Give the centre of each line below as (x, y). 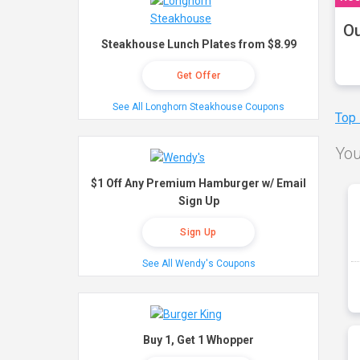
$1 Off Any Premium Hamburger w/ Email (198, 183)
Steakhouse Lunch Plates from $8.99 (198, 44)
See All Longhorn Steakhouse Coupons (198, 107)
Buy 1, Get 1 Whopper (198, 340)
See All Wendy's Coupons (198, 264)
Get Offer (198, 76)
